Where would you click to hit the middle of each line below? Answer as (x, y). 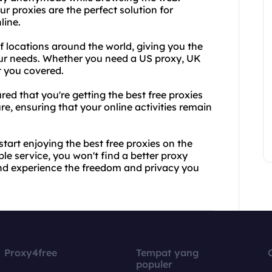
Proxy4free (31, 253)
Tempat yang (167, 253)
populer (154, 264)
